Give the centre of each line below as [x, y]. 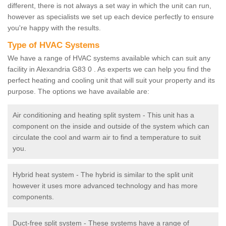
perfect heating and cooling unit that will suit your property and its [111, 80]
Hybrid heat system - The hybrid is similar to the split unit [103, 175]
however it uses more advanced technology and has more [105, 186]
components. [33, 197]
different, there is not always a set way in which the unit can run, [109, 6]
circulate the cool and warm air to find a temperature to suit [107, 137]
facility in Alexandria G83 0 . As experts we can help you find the [109, 69]
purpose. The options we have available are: [78, 92]
